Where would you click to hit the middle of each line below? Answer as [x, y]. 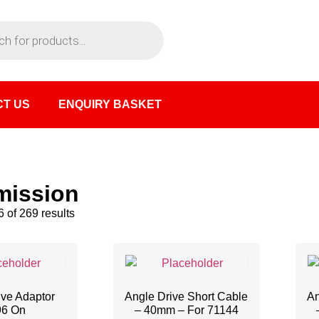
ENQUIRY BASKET [110, 104]
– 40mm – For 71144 [186, 310]
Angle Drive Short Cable [187, 297]
